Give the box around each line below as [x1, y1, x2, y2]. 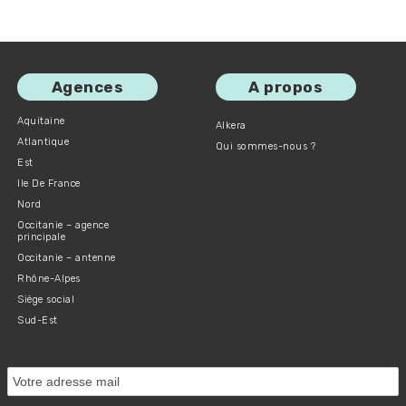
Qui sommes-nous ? [215, 140, 316, 153]
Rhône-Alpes [17, 273, 81, 285]
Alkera [215, 120, 246, 132]
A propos [248, 78, 324, 97]
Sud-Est [17, 314, 58, 327]
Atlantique [17, 136, 70, 149]
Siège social [17, 294, 75, 306]
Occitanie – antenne [17, 252, 116, 265]
